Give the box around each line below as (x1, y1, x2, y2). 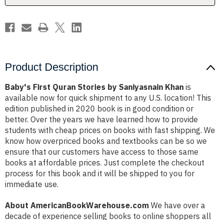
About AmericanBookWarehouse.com (5, 200, 149, 211)
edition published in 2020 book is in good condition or (5, 104, 193, 114)
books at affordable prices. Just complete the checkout (5, 158, 204, 168)
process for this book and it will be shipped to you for (5, 168, 194, 179)
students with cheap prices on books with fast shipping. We (5, 125, 215, 136)
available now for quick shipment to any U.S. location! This (5, 93, 211, 103)
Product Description (5, 61, 98, 74)
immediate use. (5, 179, 58, 190)
